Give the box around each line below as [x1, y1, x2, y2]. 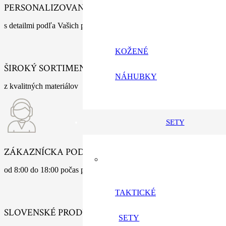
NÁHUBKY [115, 72, 157, 81]
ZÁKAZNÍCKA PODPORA [4, 145, 109, 158]
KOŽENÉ [115, 47, 148, 55]
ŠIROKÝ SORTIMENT [4, 62, 92, 75]
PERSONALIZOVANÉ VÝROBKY [4, 1, 135, 14]
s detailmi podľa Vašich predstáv [4, 21, 107, 30]
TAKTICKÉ [115, 188, 156, 197]
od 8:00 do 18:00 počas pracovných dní [4, 165, 130, 174]
